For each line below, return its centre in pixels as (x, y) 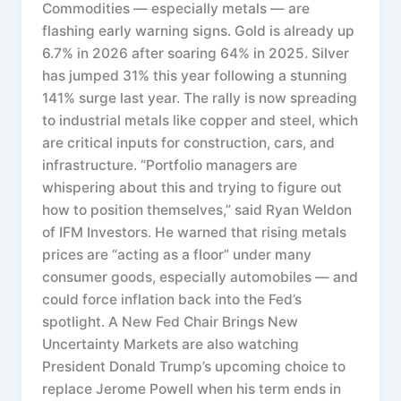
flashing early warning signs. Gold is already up (199, 31)
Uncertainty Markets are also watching (171, 345)
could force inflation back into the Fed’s (172, 300)
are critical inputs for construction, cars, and (189, 143)
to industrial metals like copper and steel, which (200, 121)
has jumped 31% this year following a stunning (195, 76)
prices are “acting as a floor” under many (177, 255)
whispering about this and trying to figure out (192, 188)
